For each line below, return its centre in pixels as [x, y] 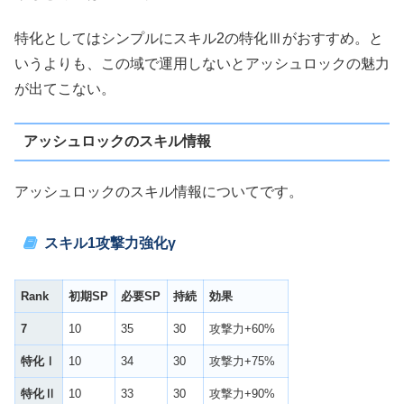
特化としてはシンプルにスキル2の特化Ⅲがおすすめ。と [199, 39]
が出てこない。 [65, 89]
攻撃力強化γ [135, 243]
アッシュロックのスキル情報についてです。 [159, 192]
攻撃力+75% [243, 361]
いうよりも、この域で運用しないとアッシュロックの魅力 [202, 64]
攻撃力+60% [243, 328]
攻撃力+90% [243, 393]
